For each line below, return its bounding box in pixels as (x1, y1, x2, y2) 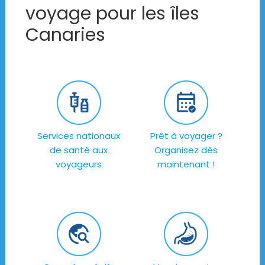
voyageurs (56, 157, 102, 170)
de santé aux (50, 143, 108, 156)
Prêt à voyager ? (150, 129, 222, 142)
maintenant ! (157, 157, 215, 170)
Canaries (25, 22, 105, 47)
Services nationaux (37, 129, 121, 142)
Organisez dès (154, 143, 218, 156)
